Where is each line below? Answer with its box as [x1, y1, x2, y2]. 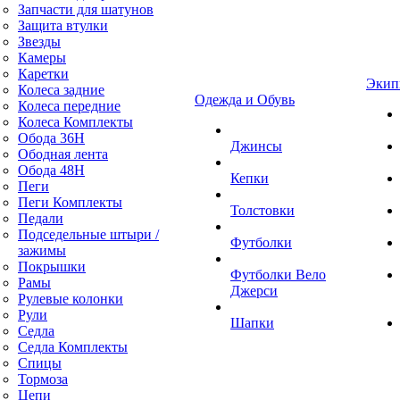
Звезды [18, 34, 61, 49]
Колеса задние [18, 82, 104, 97]
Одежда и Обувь [195, 92, 295, 107]
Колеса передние [18, 98, 121, 113]
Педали [18, 211, 63, 226]
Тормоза [18, 371, 68, 387]
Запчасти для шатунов [18, 2, 154, 17]
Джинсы [230, 138, 282, 154]
